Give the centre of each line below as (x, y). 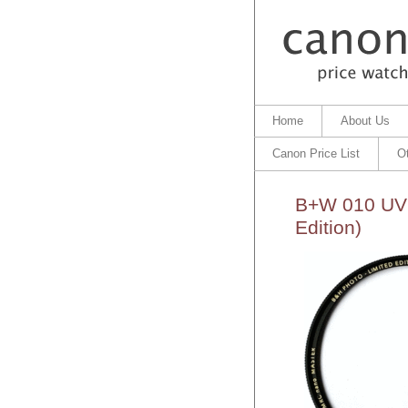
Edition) (328, 228)
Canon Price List (316, 153)
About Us (365, 121)
